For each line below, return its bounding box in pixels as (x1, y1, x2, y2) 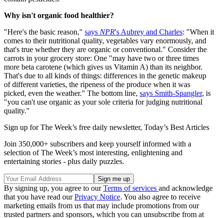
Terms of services (103, 183, 159, 192)
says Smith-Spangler (140, 89, 202, 97)
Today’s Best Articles (144, 123, 209, 131)
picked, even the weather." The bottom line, (4, 89, 140, 97)
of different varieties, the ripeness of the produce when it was (4, 80, 190, 89)
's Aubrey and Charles (115, 27, 182, 36)
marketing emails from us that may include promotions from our (4, 201, 199, 210)
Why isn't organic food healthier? (4, 11, 114, 19)
